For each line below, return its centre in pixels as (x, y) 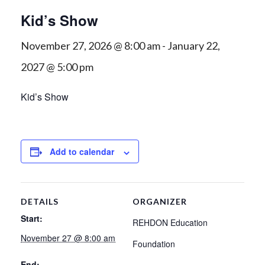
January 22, (194, 46)
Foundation (154, 244)
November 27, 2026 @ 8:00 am (91, 46)
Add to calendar (82, 152)
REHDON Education (170, 223)
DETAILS (40, 202)
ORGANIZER (160, 202)
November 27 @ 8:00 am (68, 238)
